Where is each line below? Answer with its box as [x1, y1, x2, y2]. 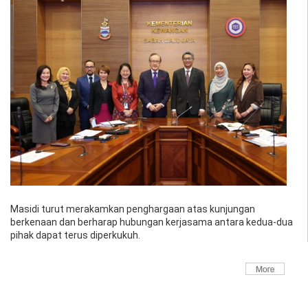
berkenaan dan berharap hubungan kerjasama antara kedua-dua [10, 216, 293, 228]
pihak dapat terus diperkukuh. [10, 229, 140, 241]
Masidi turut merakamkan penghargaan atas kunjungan [10, 203, 255, 214]
